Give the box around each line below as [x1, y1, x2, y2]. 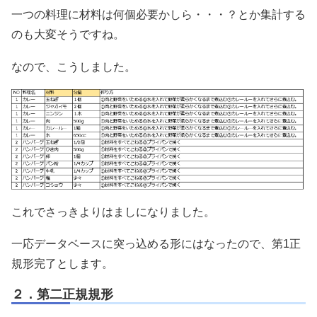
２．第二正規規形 [11, 287, 113, 301]
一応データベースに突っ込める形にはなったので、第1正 [11, 238, 301, 250]
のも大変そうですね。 [11, 28, 125, 41]
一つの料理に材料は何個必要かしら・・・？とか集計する [11, 8, 306, 21]
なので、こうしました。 [11, 60, 136, 73]
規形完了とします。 [11, 258, 113, 270]
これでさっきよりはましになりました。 [11, 205, 215, 218]
